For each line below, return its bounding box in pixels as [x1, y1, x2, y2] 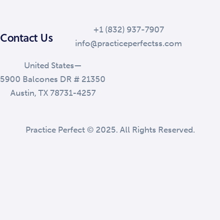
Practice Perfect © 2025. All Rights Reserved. [25, 125, 195, 135]
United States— [24, 60, 82, 71]
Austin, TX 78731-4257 [10, 88, 96, 98]
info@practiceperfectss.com [75, 38, 183, 49]
